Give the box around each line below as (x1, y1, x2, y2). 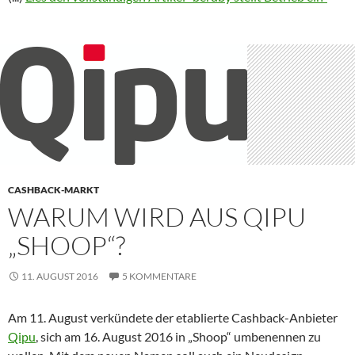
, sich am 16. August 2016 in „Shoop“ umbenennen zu (36, 328, 321, 344)
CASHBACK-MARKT (8, 183, 99, 196)
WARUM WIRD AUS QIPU (8, 200, 306, 233)
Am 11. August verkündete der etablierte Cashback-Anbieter (8, 309, 338, 325)
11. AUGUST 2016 (21, 269, 98, 282)
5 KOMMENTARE (122, 269, 197, 282)
